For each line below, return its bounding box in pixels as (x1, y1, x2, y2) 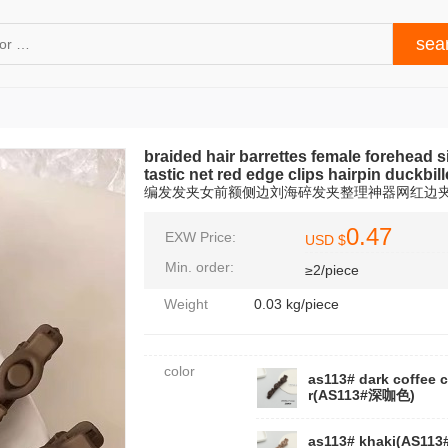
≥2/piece (305, 262, 359, 278)
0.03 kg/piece (254, 296, 339, 312)
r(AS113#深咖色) (308, 387, 415, 403)
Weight (164, 296, 208, 312)
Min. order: (165, 259, 234, 275)
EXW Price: (165, 229, 236, 245)
